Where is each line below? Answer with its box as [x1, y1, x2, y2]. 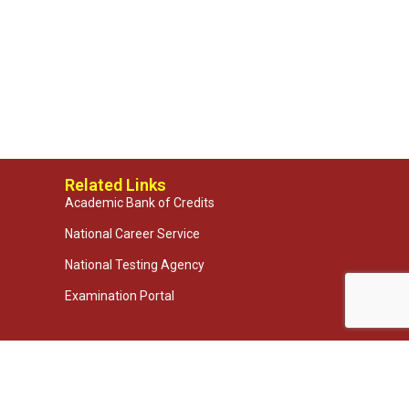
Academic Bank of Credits [65, 194, 215, 210]
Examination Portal [65, 288, 174, 303]
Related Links [65, 174, 166, 194]
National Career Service [65, 225, 200, 241]
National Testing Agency [65, 257, 204, 272]
